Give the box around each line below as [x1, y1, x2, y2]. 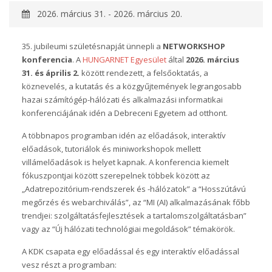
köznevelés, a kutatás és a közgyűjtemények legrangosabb [21, 80, 242, 92]
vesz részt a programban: [21, 259, 118, 270]
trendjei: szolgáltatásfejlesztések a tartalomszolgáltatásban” [21, 209, 246, 221]
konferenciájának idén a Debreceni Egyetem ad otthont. [21, 107, 228, 118]
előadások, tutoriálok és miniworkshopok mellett [21, 143, 201, 154]
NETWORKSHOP [162, 40, 225, 52]
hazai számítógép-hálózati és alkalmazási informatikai [21, 93, 223, 105]
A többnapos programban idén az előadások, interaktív [21, 129, 226, 141]
